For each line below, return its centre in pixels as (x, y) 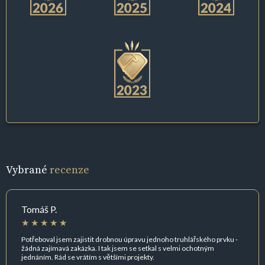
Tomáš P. (39, 209)
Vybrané (28, 170)
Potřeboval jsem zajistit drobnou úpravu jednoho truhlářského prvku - (130, 239)
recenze (70, 170)
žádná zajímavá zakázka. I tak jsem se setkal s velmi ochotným (118, 248)
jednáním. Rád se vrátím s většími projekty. (88, 257)
